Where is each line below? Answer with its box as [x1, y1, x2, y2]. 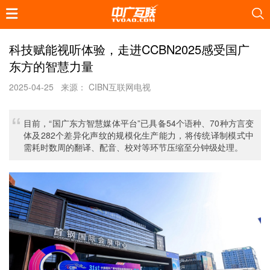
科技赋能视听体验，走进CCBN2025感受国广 [9, 40, 250, 58]
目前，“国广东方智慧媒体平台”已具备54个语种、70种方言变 [24, 117, 254, 129]
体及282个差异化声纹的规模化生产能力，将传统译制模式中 [24, 129, 254, 141]
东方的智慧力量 [9, 57, 93, 75]
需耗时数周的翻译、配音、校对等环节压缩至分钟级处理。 [24, 141, 243, 153]
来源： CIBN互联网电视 [61, 81, 151, 93]
